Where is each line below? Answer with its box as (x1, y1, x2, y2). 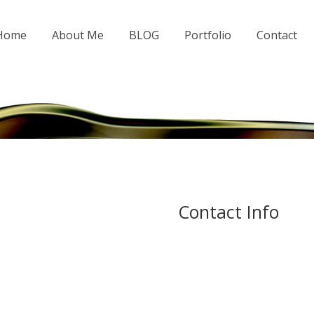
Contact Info (178, 200, 279, 224)
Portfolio (184, 27, 231, 43)
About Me (51, 27, 104, 43)
